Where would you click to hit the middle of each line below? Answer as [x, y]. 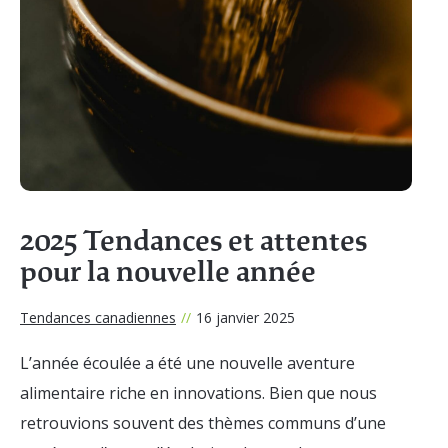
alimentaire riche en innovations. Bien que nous [198, 392]
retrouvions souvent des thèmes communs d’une [203, 422]
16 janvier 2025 [245, 317]
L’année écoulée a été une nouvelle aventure [187, 362]
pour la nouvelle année [168, 271]
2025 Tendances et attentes [193, 240]
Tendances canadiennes [98, 317]
